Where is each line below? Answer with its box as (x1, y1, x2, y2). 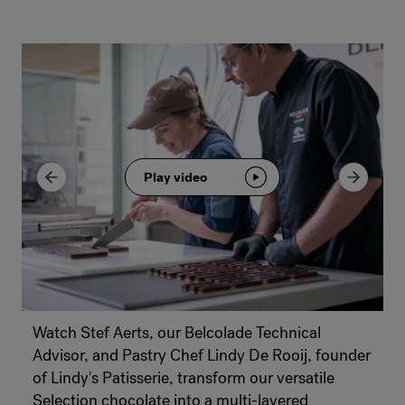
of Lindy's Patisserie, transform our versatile (33, 366, 334, 389)
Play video (144, 167, 207, 186)
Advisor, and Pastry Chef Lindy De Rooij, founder (33, 344, 371, 366)
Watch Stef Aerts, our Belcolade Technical (33, 321, 321, 344)
